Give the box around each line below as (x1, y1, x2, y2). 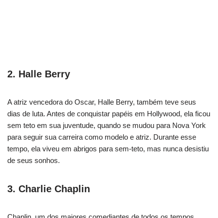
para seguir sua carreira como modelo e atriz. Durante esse (7, 132, 196, 141)
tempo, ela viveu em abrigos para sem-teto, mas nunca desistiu (7, 144, 209, 153)
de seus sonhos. (7, 156, 60, 164)
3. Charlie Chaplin (7, 183, 90, 194)
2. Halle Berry (7, 68, 70, 79)
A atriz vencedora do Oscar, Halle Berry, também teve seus (7, 97, 196, 106)
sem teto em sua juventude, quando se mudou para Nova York (7, 121, 206, 129)
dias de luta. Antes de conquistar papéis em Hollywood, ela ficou (7, 109, 210, 118)
